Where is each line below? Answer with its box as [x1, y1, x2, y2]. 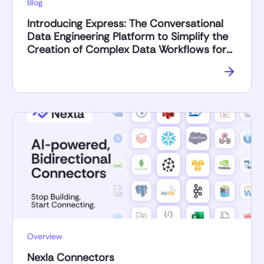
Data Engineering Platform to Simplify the [27, 29, 228, 44]
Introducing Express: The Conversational [27, 16, 223, 31]
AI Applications [27, 55, 100, 70]
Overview [27, 230, 62, 242]
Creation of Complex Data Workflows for [27, 42, 226, 57]
